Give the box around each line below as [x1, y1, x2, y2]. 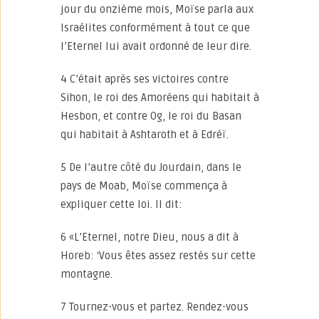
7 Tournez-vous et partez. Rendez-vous [61, 300, 249, 313]
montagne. [61, 268, 113, 281]
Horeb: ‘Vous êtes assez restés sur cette [61, 249, 256, 262]
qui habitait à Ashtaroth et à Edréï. [61, 128, 229, 141]
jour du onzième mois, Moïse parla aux [61, 3, 253, 16]
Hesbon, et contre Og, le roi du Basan [61, 110, 241, 122]
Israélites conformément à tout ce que [61, 21, 250, 34]
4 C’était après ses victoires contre [61, 73, 229, 85]
